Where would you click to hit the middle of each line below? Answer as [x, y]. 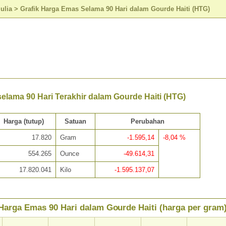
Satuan [75, 122]
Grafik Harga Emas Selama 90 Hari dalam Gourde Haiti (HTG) [115, 9]
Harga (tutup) [24, 122]
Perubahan [147, 122]
